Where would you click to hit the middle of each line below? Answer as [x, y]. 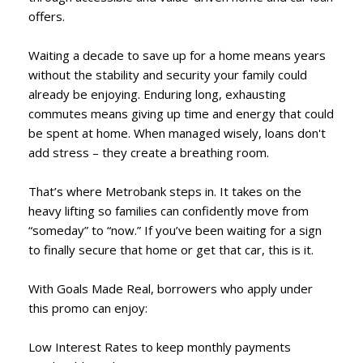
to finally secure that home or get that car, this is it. [171, 249]
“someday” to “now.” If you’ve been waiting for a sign [175, 230]
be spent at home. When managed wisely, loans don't [177, 132]
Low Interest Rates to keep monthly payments [160, 346]
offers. [47, 16]
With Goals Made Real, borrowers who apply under [171, 288]
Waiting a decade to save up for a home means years [177, 55]
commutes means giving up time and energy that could [181, 113]
